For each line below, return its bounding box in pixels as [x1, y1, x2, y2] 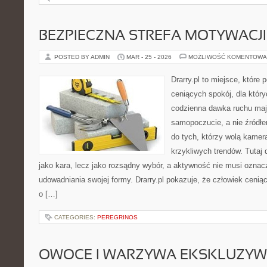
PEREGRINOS [97, 214, 138, 221]
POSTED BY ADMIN [54, 54, 111, 60]
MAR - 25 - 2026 [126, 54, 172, 60]
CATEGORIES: [54, 214, 97, 221]
